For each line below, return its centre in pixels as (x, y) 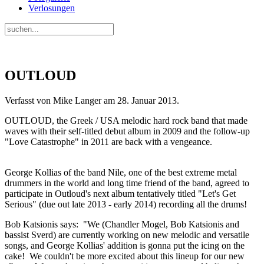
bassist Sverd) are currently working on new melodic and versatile (127, 235)
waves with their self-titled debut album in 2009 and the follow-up (127, 131)
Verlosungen (52, 8)
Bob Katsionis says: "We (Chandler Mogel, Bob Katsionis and (122, 224)
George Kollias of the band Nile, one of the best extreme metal (121, 172)
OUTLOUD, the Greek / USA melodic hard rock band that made (126, 120)
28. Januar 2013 (147, 100)
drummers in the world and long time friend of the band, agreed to (127, 183)
